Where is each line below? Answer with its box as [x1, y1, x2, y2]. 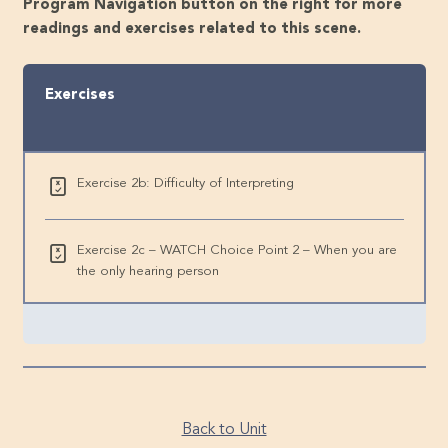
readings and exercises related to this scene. [22, 21, 361, 37]
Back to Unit [181, 422, 267, 439]
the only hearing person [77, 264, 220, 278]
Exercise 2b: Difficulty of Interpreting [77, 176, 295, 190]
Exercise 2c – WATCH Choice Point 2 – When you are [77, 243, 398, 257]
